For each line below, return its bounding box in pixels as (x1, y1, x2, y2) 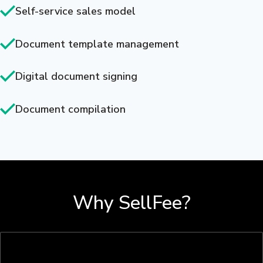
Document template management (15, 36, 179, 51)
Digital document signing (15, 69, 137, 84)
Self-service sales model (15, 4, 136, 18)
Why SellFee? (72, 190, 191, 216)
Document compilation (15, 102, 126, 117)
